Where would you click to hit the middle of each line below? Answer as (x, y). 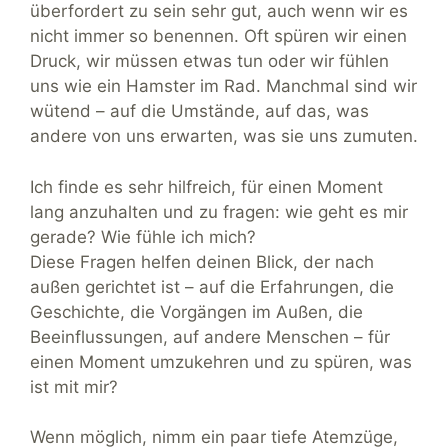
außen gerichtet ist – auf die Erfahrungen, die (212, 286)
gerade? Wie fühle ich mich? (143, 236)
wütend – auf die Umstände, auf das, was (199, 111)
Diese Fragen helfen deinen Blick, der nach (202, 261)
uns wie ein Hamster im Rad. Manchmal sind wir (223, 86)
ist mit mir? (74, 386)
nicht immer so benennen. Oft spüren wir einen (218, 36)
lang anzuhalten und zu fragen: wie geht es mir (219, 211)
